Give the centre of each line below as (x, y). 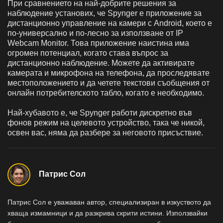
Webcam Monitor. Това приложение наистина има (98, 43)
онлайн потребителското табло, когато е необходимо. (106, 93)
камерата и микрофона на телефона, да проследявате (109, 73)
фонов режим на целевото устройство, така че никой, (106, 122)
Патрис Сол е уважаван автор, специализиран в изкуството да (109, 202)
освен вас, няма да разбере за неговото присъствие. (105, 132)
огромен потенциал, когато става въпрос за (88, 53)
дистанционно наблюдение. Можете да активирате (101, 63)
